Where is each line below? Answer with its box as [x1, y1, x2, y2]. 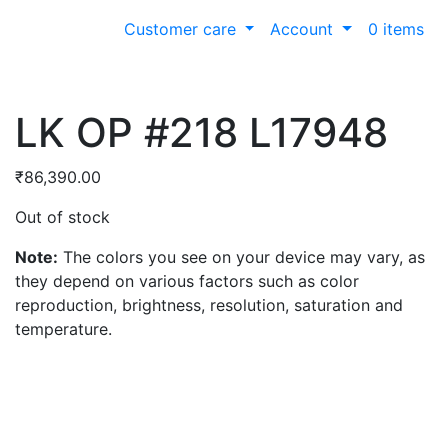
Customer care [123, 18, 241, 39]
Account [270, 18, 339, 39]
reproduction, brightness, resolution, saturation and [15, 294, 403, 315]
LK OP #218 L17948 [15, 107, 388, 157]
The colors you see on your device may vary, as [58, 246, 425, 267]
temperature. [15, 318, 112, 339]
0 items [368, 18, 424, 39]
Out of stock [15, 206, 110, 227]
